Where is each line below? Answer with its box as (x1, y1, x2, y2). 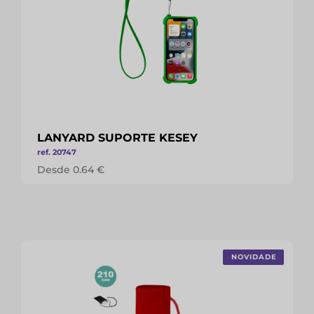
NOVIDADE (231, 252, 277, 261)
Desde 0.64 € (37, 163, 104, 176)
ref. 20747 (37, 147, 76, 157)
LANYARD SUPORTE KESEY (37, 131, 198, 144)
